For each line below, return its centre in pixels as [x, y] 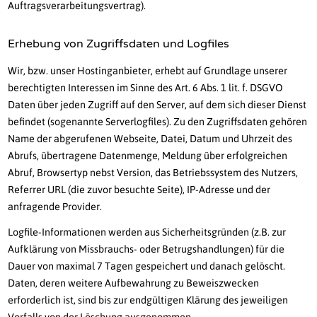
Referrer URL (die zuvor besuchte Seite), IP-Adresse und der [139, 190]
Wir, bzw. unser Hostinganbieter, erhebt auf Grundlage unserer [148, 71]
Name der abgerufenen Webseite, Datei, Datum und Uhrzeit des [150, 139]
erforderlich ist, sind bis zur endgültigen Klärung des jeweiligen [148, 300]
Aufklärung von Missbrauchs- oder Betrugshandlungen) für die [146, 249]
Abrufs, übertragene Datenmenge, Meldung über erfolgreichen [148, 156]
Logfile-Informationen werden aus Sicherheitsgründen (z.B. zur [147, 232]
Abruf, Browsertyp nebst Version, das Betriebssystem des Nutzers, [153, 173]
